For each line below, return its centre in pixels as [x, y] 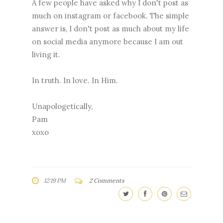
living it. [46, 54]
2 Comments [107, 180]
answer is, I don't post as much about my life [111, 28]
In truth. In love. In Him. [75, 80]
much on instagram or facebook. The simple [111, 15]
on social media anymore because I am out [108, 41]
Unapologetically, [62, 106]
